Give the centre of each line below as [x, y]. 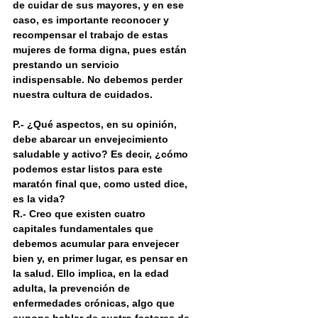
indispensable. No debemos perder [99, 80]
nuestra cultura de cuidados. [83, 95]
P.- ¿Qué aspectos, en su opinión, [96, 125]
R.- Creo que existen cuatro [81, 214]
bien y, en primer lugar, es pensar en [102, 259]
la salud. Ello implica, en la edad [92, 274]
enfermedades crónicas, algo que [95, 303]
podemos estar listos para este [89, 169]
